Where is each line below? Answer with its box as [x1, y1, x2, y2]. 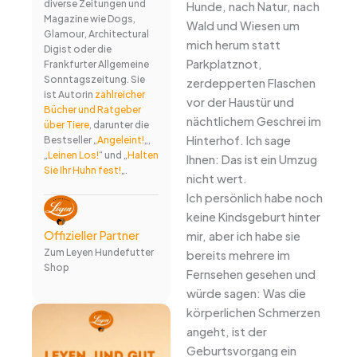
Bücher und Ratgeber [43, 104, 141, 116]
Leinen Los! [47, 149, 99, 162]
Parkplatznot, [186, 57, 262, 72]
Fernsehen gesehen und [186, 267, 316, 282]
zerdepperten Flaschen [186, 76, 316, 91]
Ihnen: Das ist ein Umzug [186, 152, 317, 167]
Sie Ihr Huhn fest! [43, 164, 121, 177]
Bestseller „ [43, 134, 97, 147]
